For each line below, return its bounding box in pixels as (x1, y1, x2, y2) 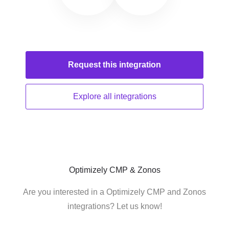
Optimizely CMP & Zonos (68, 166, 161, 174)
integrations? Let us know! (67, 202, 162, 211)
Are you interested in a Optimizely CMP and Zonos (23, 188, 206, 196)
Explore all (73, 92, 114, 101)
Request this (68, 60, 119, 69)
